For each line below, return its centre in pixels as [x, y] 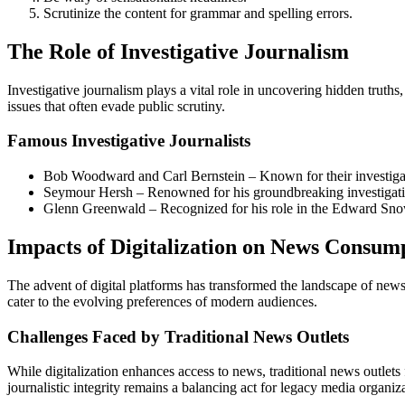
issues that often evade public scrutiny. [116, 106]
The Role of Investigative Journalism [178, 51]
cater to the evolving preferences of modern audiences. [162, 301]
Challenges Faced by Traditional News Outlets [178, 336]
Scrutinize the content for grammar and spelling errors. [198, 13]
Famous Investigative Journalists [129, 141]
